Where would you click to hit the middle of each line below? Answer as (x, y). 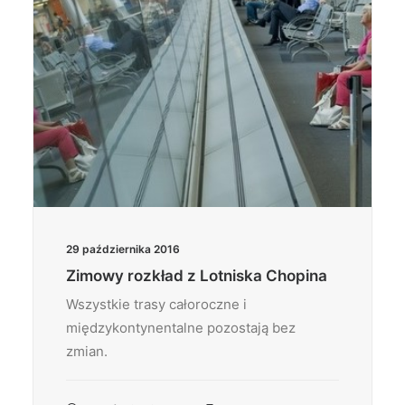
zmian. (87, 351)
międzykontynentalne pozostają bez (181, 328)
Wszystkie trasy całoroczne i (156, 304)
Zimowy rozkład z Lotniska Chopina (197, 276)
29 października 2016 (123, 249)
